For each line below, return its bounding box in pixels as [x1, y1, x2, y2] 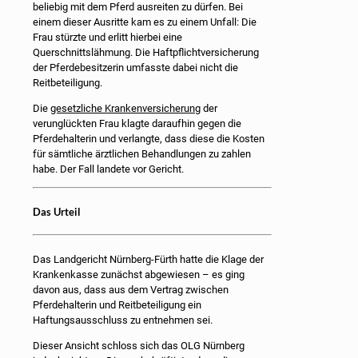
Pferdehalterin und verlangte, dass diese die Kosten [33, 133, 265, 145]
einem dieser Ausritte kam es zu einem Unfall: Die [33, 16, 257, 29]
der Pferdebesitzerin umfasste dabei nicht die [33, 62, 238, 74]
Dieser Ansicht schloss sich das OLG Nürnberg [33, 339, 245, 352]
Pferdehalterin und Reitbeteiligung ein [33, 298, 201, 311]
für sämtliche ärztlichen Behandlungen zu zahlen [33, 148, 251, 161]
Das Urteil [33, 205, 81, 219]
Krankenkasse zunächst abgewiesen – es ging [33, 268, 245, 280]
